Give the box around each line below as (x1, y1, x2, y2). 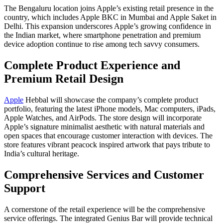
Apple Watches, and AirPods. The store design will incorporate (4, 113, 202, 122)
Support (4, 181, 45, 195)
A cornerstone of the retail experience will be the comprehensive (4, 205, 205, 214)
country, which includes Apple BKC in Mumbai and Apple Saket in (4, 13, 217, 22)
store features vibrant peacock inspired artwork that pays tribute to (4, 140, 210, 149)
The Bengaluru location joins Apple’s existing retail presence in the (4, 4, 214, 13)
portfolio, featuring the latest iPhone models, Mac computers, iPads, (4, 104, 216, 113)
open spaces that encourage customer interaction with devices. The (4, 131, 213, 140)
